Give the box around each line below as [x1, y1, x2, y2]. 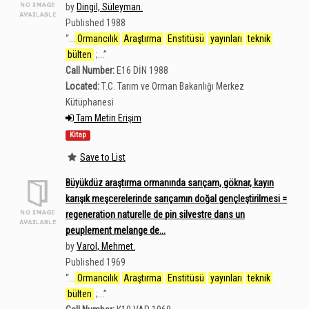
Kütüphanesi [66, 97, 114, 108]
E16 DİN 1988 [117, 65, 168, 76]
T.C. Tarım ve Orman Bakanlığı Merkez [101, 81, 244, 92]
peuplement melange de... [66, 225, 166, 236]
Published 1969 [66, 257, 126, 268]
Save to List [80, 151, 126, 163]
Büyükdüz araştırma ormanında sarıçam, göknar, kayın [66, 177, 274, 188]
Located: [66, 81, 99, 92]
